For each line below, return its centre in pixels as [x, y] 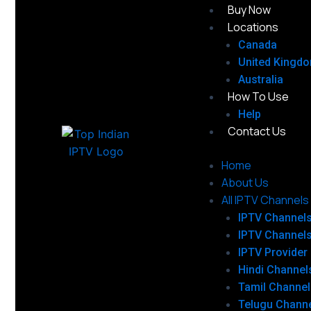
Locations [253, 27]
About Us [245, 183]
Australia [260, 79]
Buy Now [249, 10]
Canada [257, 45]
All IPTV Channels [265, 200]
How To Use [258, 96]
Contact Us [257, 131]
